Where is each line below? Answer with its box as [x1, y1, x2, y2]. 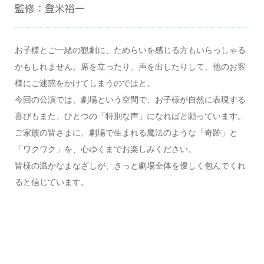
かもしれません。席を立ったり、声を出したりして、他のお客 [14, 60, 246, 72]
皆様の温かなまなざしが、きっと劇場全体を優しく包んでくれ [14, 159, 246, 171]
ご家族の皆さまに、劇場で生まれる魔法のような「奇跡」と [14, 126, 237, 138]
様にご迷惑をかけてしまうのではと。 [14, 77, 155, 88]
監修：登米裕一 [14, 3, 85, 14]
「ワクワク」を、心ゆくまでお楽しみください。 [14, 143, 196, 154]
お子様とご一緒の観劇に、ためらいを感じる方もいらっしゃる [14, 44, 246, 55]
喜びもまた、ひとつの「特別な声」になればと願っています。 [14, 110, 246, 121]
